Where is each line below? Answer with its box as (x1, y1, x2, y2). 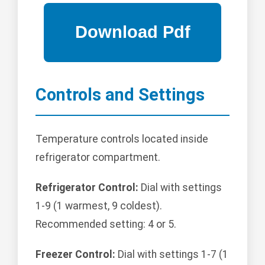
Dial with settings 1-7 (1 (115, 248, 228, 260)
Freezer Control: (35, 248, 115, 260)
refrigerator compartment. (35, 151, 160, 163)
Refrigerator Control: (35, 181, 138, 193)
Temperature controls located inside (35, 132, 208, 145)
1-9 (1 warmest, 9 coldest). (35, 199, 162, 212)
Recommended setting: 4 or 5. (35, 218, 176, 230)
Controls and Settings (35, 84, 205, 105)
